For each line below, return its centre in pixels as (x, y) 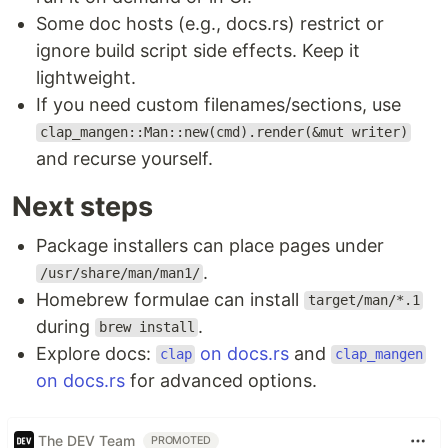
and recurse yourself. (124, 158)
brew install (146, 327)
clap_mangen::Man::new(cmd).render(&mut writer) (223, 132)
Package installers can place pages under (210, 245)
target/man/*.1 (363, 300)
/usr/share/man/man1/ (119, 273)
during (65, 326)
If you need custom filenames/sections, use (218, 104)
